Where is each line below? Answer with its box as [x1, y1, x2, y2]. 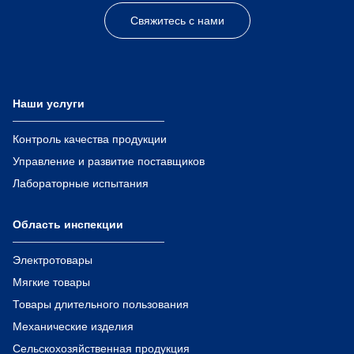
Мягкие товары [13, 274, 90, 289]
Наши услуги [13, 96, 85, 111]
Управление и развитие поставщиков [13, 153, 205, 168]
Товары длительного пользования [13, 296, 189, 311]
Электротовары [13, 252, 92, 267]
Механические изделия [13, 318, 134, 333]
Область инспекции [13, 217, 123, 232]
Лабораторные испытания [13, 175, 149, 190]
